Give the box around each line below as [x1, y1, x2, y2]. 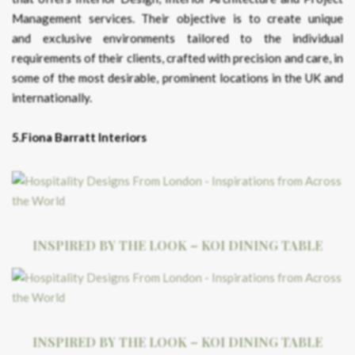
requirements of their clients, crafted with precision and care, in [12, 51, 343, 65]
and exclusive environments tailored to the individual [12, 31, 343, 45]
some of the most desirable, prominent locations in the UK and [12, 71, 343, 85]
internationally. [12, 90, 92, 105]
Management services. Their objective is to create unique [12, 11, 343, 25]
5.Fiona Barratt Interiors [12, 130, 147, 144]
